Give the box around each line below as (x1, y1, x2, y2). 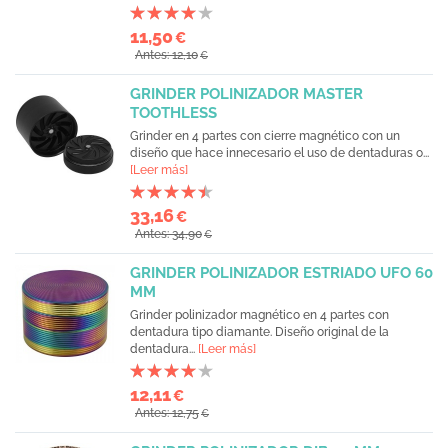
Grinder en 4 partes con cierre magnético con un (130, 129, 400, 143)
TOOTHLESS (130, 104, 217, 122)
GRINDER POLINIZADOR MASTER (130, 85, 363, 103)
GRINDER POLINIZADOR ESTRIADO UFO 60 (130, 264, 433, 282)
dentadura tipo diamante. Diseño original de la (130, 325, 389, 339)
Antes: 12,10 (135, 48, 198, 62)
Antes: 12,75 (135, 406, 199, 420)
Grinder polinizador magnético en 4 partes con (130, 308, 389, 322)
